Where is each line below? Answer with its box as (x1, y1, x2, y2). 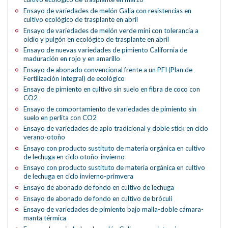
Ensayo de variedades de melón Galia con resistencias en (23, 6, 192, 15)
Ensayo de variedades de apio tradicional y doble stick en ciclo (23, 124, 209, 133)
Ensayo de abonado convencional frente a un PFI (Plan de (23, 65, 193, 74)
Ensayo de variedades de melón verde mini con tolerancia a (23, 26, 199, 35)
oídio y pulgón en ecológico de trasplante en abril (23, 35, 169, 43)
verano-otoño (23, 133, 66, 141)
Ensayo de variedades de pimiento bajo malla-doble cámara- (23, 205, 204, 214)
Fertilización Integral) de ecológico (23, 74, 125, 82)
